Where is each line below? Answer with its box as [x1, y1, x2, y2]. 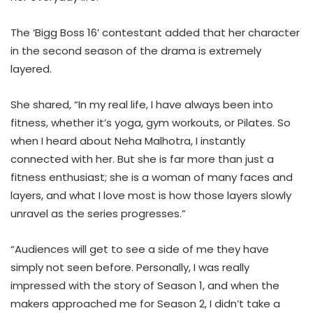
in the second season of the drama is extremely [10, 43, 261, 59]
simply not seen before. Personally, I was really [10, 260, 249, 275]
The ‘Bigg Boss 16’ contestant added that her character [10, 25, 300, 41]
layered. [10, 61, 52, 77]
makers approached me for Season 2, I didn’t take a [10, 296, 280, 312]
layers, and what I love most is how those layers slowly [10, 188, 291, 203]
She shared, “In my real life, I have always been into [10, 97, 273, 112]
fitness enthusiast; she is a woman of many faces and [10, 170, 293, 185]
